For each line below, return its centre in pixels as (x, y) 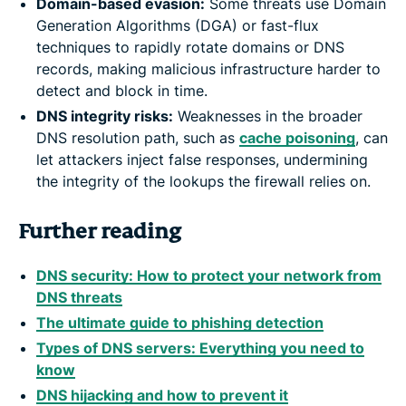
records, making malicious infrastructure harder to (208, 68)
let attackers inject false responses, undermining (202, 159)
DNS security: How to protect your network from (209, 275)
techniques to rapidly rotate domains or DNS (190, 47)
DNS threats (79, 297)
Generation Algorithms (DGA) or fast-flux (178, 25)
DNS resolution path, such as (138, 137)
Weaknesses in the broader (268, 116)
